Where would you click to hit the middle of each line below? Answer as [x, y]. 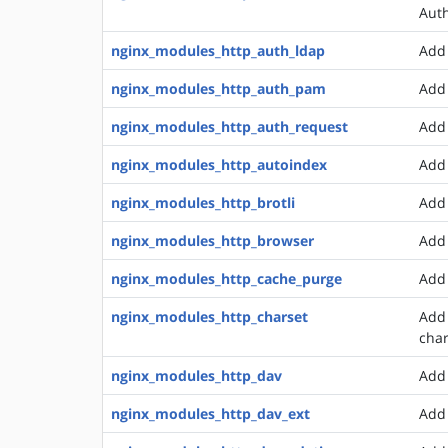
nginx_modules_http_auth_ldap [218, 50]
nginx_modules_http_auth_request [229, 126]
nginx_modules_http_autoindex [219, 164]
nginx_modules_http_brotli [203, 202]
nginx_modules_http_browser [212, 240]
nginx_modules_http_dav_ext [210, 413]
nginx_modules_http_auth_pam [218, 88]
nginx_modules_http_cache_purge [226, 278]
